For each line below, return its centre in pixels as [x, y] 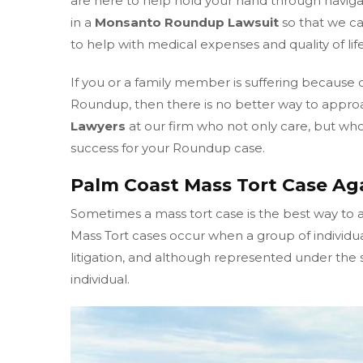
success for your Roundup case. [168, 148]
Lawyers [98, 126]
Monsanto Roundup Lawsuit [187, 23]
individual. [100, 280]
